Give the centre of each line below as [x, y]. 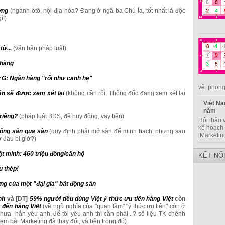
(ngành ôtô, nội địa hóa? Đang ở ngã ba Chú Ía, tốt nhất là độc [98, 10]
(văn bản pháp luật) [40, 48]
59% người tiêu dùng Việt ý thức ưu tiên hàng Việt [101, 199]
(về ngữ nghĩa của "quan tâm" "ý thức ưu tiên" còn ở [114, 206]
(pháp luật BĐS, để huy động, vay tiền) [72, 116]
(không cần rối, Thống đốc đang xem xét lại [126, 93]
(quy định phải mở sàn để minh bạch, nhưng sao [118, 131]
